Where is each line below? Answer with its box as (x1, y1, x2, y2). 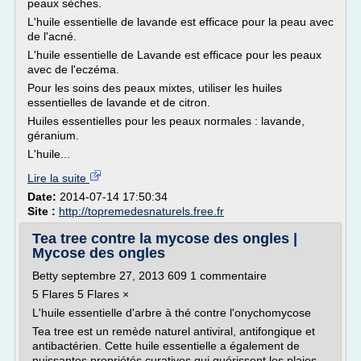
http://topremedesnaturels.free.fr (59, 205, 224, 218)
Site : (27, 205, 59, 218)
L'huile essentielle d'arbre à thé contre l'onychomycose (32, 306, 311, 319)
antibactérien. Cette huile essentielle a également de (32, 339, 300, 352)
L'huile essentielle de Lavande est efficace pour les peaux (27, 48, 322, 61)
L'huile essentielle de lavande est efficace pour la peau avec (27, 15, 334, 28)
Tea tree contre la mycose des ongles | (32, 230, 297, 247)
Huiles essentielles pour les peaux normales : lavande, (27, 114, 305, 127)
